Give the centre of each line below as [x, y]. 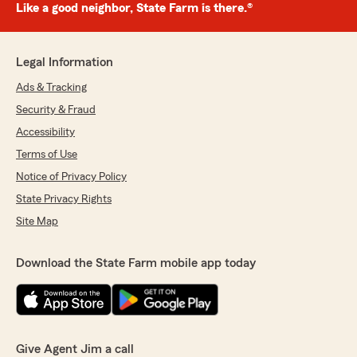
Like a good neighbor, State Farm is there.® [134, 8]
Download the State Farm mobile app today [136, 263]
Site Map [37, 222]
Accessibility [45, 133]
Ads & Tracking [51, 88]
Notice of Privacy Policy [71, 177]
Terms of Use [47, 155]
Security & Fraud [56, 110]
